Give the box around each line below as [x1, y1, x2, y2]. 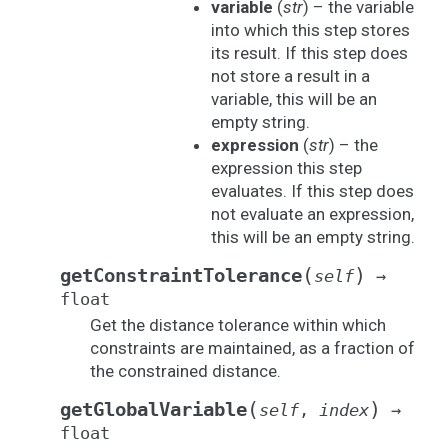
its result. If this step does [211, 43, 408, 63]
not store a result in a [211, 66, 370, 86]
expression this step [211, 158, 362, 178]
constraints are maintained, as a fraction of [90, 338, 415, 358]
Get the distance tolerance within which [90, 315, 386, 335]
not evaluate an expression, [211, 204, 414, 224]
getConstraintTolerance [60, 265, 302, 286]
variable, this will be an [211, 89, 377, 109]
